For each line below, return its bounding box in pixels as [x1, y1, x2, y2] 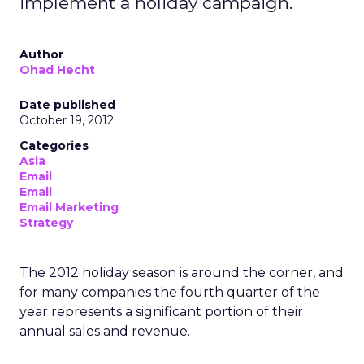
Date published [19, 97, 115, 112]
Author [19, 47, 63, 62]
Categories [19, 138, 89, 153]
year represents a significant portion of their [19, 304, 303, 319]
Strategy [19, 215, 73, 230]
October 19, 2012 [19, 113, 114, 128]
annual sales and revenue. [19, 323, 190, 339]
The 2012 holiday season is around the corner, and [19, 265, 344, 280]
